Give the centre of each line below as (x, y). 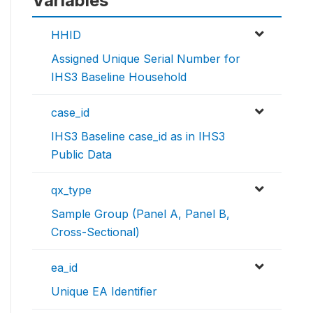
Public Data (81, 155)
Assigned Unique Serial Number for (146, 59)
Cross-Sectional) (95, 232)
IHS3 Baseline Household (119, 77)
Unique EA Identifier (104, 292)
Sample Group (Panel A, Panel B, (140, 214)
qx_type (71, 190)
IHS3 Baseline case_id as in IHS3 (138, 137)
